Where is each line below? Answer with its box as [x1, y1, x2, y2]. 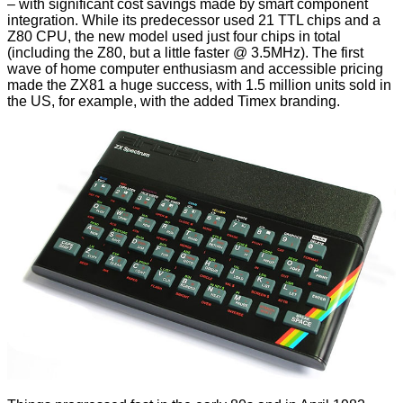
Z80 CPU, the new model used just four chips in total [7, 28, 341, 44]
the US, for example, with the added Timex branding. [7, 93, 340, 109]
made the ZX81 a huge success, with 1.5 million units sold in [7, 76, 391, 93]
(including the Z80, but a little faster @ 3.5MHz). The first [7, 44, 363, 60]
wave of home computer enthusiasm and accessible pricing [7, 60, 383, 76]
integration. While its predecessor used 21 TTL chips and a [7, 12, 381, 28]
